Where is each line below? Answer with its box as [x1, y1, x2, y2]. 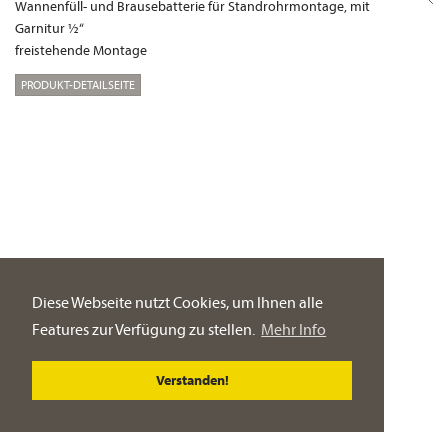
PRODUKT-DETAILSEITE [21, 76, 135, 92]
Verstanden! [155, 371, 229, 390]
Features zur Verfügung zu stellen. [32, 319, 258, 340]
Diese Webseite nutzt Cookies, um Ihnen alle [32, 292, 323, 313]
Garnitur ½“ [15, 18, 84, 37]
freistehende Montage [15, 40, 147, 59]
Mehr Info [261, 319, 327, 340]
